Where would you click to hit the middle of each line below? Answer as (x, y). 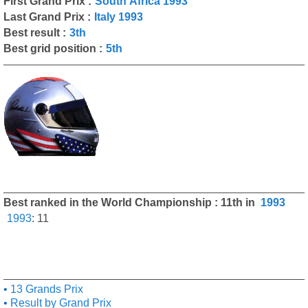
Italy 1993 (119, 17)
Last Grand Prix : (47, 17)
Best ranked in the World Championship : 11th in (131, 202)
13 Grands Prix (45, 289)
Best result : (35, 33)
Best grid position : (53, 48)
